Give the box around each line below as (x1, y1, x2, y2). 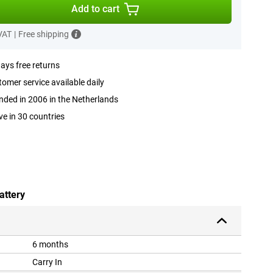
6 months (32, 239, 68, 250)
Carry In (32, 257, 62, 268)
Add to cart (71, 3, 120, 15)
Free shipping (18, 29, 69, 39)
